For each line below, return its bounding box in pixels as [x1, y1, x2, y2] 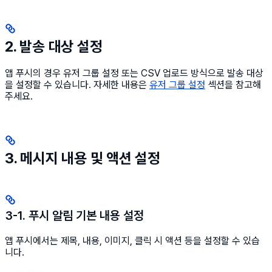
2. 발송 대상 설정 [5, 38, 103, 56]
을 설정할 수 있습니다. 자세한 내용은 [5, 79, 149, 91]
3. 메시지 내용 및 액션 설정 [5, 149, 160, 168]
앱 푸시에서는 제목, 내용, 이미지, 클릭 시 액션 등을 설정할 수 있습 [5, 235, 260, 247]
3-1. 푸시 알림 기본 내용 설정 [5, 208, 144, 223]
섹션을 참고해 [205, 79, 261, 91]
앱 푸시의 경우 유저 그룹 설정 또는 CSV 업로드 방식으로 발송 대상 [5, 67, 263, 80]
